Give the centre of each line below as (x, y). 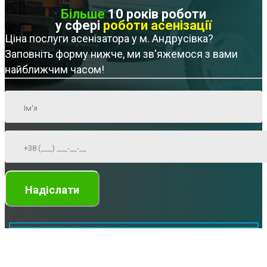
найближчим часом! (55, 70)
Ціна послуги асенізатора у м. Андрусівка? (109, 39)
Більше (83, 14)
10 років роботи (156, 14)
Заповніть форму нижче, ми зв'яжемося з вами (121, 54)
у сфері (79, 26)
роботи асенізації (157, 26)
